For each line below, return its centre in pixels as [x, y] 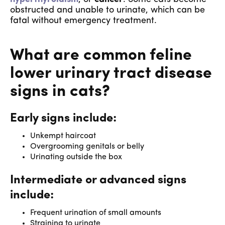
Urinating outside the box [76, 157]
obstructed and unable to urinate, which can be [107, 10]
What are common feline [101, 56]
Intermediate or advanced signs [98, 180]
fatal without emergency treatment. [83, 21]
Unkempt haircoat [63, 136]
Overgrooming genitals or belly [87, 147]
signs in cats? [60, 92]
